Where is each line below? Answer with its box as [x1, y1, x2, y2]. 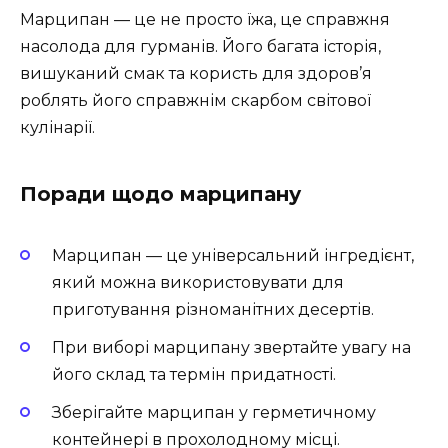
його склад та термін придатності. [52, 365, 336, 385]
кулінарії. [20, 117, 95, 137]
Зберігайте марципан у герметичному [52, 403, 376, 423]
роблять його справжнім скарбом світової [20, 90, 371, 110]
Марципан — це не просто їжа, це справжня [20, 9, 390, 29]
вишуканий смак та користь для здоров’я [20, 63, 372, 83]
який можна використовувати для [52, 272, 344, 292]
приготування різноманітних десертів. [52, 299, 374, 319]
